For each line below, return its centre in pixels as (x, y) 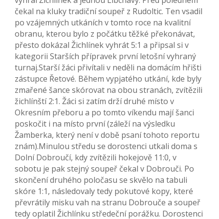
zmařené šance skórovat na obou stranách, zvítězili (109, 90)
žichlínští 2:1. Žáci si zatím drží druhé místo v (94, 101)
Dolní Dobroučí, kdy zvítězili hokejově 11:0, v (96, 158)
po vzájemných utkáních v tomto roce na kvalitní (103, 23)
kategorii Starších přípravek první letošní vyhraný (105, 56)
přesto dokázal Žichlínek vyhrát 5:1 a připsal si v (102, 45)
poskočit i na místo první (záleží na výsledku (95, 124)
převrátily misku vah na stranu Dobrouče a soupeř (108, 203)
